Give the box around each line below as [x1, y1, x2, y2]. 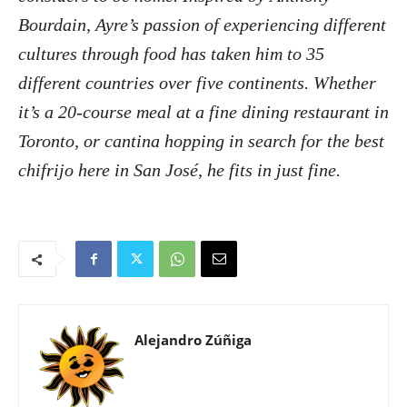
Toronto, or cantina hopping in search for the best [18, 131, 384, 152]
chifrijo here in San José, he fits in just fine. [18, 160, 341, 181]
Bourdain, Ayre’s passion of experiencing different [18, 15, 386, 35]
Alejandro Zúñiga [134, 331, 252, 350]
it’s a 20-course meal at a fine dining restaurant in [18, 102, 389, 123]
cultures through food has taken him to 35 [18, 44, 324, 65]
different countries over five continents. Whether [18, 73, 376, 94]
